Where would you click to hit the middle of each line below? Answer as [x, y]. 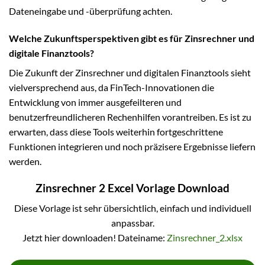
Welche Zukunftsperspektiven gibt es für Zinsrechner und [132, 38]
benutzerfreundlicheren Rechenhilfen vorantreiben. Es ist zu [130, 117]
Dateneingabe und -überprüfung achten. [91, 11]
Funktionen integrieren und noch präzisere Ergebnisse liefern [132, 146]
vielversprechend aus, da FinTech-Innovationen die [112, 87]
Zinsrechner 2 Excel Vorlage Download [132, 188]
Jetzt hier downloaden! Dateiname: [95, 238]
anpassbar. [132, 223]
